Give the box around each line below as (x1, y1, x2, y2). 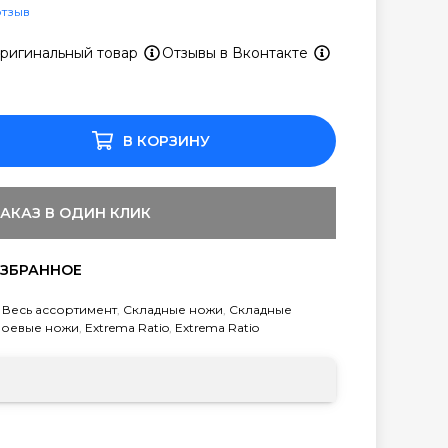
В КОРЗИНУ (122, 131, 210, 150)
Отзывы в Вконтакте (162, 43, 312, 62)
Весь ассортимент (2, 301, 117, 317)
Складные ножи (123, 301, 223, 317)
